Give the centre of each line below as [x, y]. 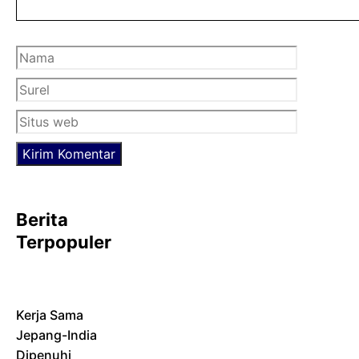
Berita [42, 219]
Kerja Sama [50, 315]
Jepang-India [56, 335]
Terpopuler [64, 242]
